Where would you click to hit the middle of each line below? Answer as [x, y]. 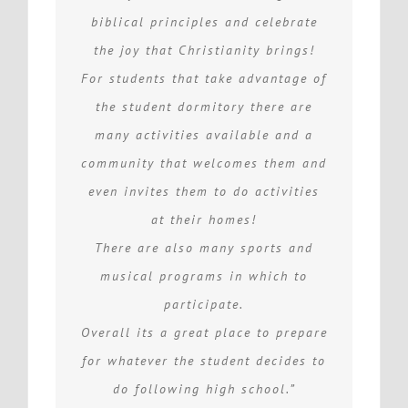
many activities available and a [204, 134]
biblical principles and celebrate [204, 21]
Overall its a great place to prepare [204, 332]
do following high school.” [204, 388]
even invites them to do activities [204, 191]
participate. [204, 304]
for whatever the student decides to [204, 360]
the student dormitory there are [204, 106]
